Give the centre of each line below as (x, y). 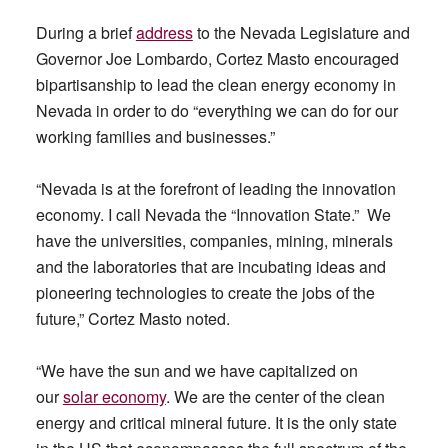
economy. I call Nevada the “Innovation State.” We (213, 215)
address (164, 33)
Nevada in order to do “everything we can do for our (216, 111)
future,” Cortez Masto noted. (132, 319)
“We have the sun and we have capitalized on (196, 371)
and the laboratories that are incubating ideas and (210, 267)
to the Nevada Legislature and (301, 33)
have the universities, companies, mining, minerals (214, 241)
